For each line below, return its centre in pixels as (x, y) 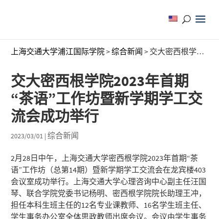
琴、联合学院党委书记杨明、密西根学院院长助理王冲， (109, 193)
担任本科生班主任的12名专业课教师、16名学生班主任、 (109, 205)
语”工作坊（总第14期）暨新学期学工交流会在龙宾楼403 (109, 170)
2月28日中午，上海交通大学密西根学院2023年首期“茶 (105, 158)
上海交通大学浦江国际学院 (58, 51)
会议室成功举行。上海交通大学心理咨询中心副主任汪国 (109, 181)
